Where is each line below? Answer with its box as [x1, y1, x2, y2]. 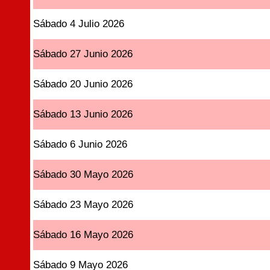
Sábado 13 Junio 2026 [33, 108, 133, 120]
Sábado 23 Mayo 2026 [33, 199, 134, 210]
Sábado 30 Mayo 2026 [33, 169, 134, 180]
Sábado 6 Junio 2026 [33, 139, 128, 150]
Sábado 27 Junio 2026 [33, 48, 133, 60]
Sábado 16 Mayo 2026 [33, 229, 134, 240]
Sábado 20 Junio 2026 [33, 78, 133, 90]
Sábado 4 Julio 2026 [33, 18, 125, 30]
